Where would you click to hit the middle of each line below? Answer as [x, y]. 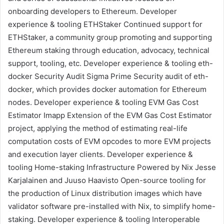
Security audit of [162, 76]
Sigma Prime [108, 76]
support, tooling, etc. [45, 63]
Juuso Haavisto [91, 180]
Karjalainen [28, 180]
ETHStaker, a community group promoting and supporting [110, 37]
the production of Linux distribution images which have [105, 193]
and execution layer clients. [56, 154]
